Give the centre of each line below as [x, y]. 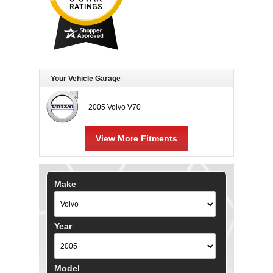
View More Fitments [136, 138]
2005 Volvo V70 [115, 107]
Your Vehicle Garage [86, 79]
